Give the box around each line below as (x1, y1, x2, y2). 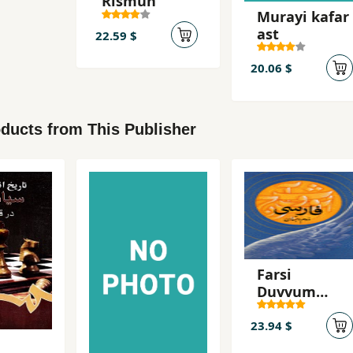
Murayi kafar (257, 6, 349, 26)
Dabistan (257, 299, 321, 318)
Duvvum (257, 281, 316, 301)
